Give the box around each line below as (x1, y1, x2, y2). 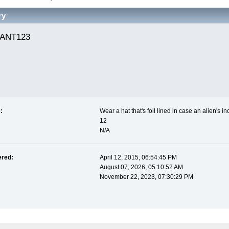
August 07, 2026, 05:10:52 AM (99, 164, 183, 171)
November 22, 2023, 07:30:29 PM (99, 173, 193, 181)
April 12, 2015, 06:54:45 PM (99, 154, 177, 162)
